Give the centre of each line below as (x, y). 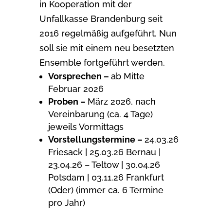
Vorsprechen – (79, 76)
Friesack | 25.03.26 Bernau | (104, 152)
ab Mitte (127, 76)
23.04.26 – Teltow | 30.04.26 (104, 165)
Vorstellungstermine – (96, 140)
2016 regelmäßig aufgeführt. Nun (108, 34)
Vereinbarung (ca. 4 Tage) (100, 114)
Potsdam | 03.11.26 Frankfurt (106, 178)
